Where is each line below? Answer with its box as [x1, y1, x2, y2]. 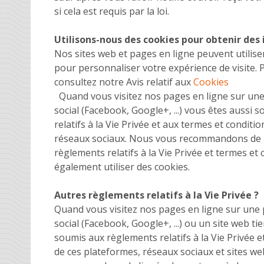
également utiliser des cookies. [54, 160, 194, 173]
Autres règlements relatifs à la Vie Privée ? [54, 188, 259, 202]
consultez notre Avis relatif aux [54, 75, 193, 88]
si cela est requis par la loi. [54, 4, 174, 18]
